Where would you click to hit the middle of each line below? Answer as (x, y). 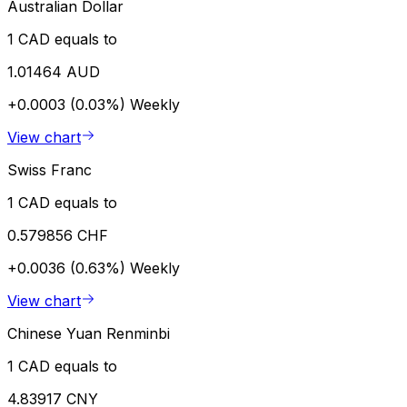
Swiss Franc (50, 170)
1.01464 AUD (54, 72)
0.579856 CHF (58, 236)
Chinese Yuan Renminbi (89, 334)
